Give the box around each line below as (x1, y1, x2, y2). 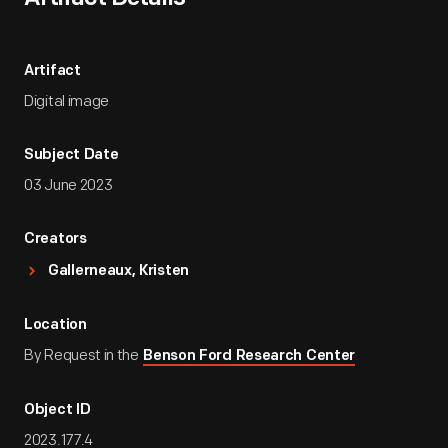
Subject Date (24, 148, 119, 163)
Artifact (24, 64, 81, 79)
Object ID (24, 403, 91, 418)
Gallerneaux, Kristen (48, 264, 189, 279)
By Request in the (24, 346, 142, 365)
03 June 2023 (24, 176, 113, 195)
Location (24, 318, 87, 333)
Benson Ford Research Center (143, 349, 356, 364)
